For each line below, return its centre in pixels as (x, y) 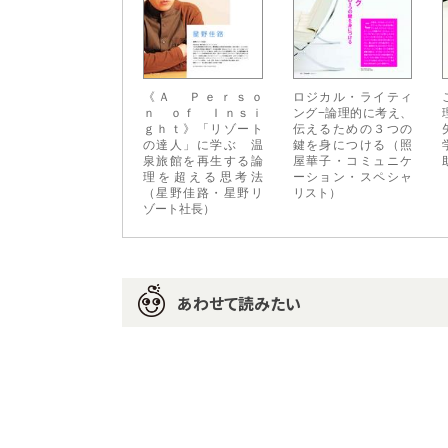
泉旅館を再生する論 (203, 160)
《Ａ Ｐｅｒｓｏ (203, 96)
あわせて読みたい (239, 302)
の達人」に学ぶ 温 (203, 144)
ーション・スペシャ (352, 176)
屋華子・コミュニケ (352, 160)
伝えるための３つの (352, 128)
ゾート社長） (179, 208)
